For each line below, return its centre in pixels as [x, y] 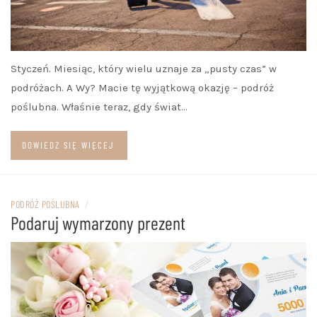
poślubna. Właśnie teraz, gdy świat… [99, 106]
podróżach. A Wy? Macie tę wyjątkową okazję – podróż [142, 87]
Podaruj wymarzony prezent [98, 222]
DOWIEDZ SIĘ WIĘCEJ [68, 145]
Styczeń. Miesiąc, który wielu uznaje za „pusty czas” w [144, 68]
